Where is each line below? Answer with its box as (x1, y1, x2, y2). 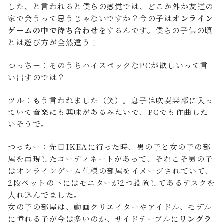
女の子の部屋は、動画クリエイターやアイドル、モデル (8, 201, 212, 212)
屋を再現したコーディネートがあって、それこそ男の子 (8, 153, 213, 164)
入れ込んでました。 (8, 189, 82, 200)
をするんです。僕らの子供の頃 (98, 25, 213, 35)
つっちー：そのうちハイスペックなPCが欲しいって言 (8, 60, 209, 70)
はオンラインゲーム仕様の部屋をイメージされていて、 (8, 165, 214, 176)
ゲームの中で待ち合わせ (8, 25, 99, 35)
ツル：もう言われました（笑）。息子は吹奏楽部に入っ (8, 95, 214, 105)
